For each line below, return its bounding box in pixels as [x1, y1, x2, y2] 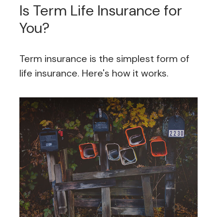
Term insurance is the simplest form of [19, 52, 189, 65]
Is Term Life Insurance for [19, 1, 182, 20]
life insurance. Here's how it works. [19, 67, 169, 80]
